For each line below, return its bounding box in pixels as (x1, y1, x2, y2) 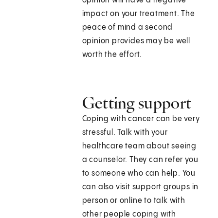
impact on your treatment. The (82, 10, 195, 18)
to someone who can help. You (82, 169, 196, 178)
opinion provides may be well (82, 37, 191, 46)
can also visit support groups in (82, 183, 199, 192)
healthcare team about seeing (82, 142, 197, 151)
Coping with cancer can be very (82, 115, 200, 124)
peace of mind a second (82, 23, 173, 32)
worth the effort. (82, 51, 143, 59)
